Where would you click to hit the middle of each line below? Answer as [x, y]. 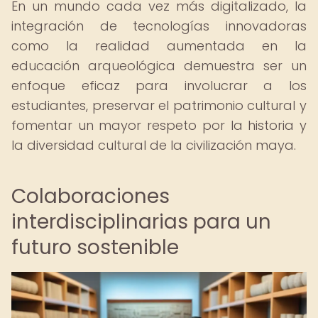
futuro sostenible [95, 247]
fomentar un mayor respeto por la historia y [159, 125]
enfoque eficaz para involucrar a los [159, 86]
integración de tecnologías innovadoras [159, 26]
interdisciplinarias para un [141, 222]
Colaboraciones [91, 196]
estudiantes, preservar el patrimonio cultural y [159, 105]
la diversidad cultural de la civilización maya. [154, 145]
